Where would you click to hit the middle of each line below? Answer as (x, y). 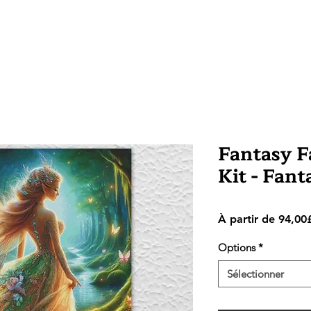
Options (237, 247)
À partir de (248, 219)
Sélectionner (255, 274)
